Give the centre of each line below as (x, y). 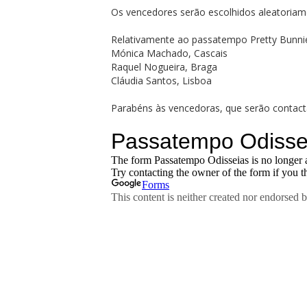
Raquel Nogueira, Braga (164, 66)
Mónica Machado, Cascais (169, 53)
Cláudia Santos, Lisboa (161, 80)
